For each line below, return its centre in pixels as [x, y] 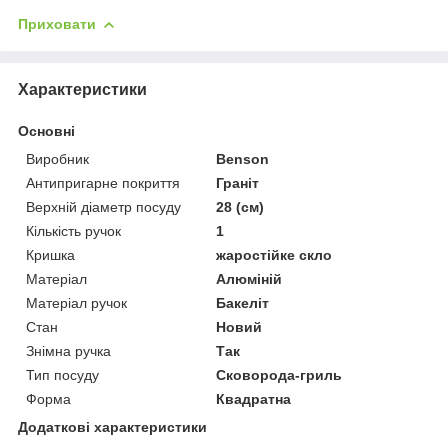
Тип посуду [62, 374]
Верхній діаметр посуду [103, 206]
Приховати [57, 23]
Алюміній [249, 278]
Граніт [238, 182]
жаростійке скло [274, 254]
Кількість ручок [73, 230]
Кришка [50, 254]
